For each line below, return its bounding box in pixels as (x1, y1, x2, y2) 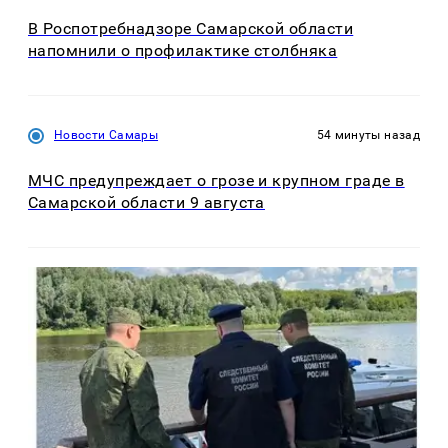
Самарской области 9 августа (28, 192, 265, 212)
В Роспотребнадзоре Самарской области (28, 19, 354, 39)
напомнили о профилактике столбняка (28, 41, 338, 61)
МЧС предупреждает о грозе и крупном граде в (28, 170, 405, 190)
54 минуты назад (316, 128, 420, 143)
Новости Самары (54, 128, 159, 143)
